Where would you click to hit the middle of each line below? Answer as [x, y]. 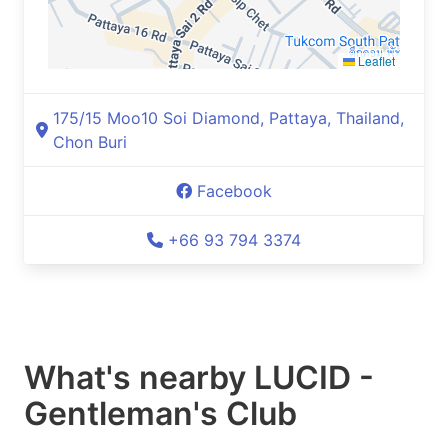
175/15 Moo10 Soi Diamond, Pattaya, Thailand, [228, 118]
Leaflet [375, 60]
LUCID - [314, 377]
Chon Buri [90, 142]
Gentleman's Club [160, 413]
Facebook [234, 191]
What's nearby [139, 377]
